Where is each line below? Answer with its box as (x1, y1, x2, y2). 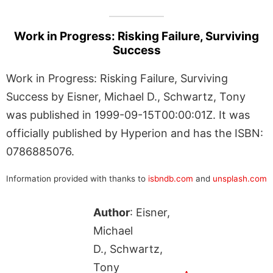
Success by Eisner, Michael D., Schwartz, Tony (6, 90, 246, 103)
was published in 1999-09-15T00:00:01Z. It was (6, 108, 250, 121)
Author (93, 205, 130, 219)
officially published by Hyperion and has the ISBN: (6, 126, 263, 140)
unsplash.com (213, 173, 267, 183)
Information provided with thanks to (6, 173, 148, 183)
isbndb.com (148, 173, 193, 183)
